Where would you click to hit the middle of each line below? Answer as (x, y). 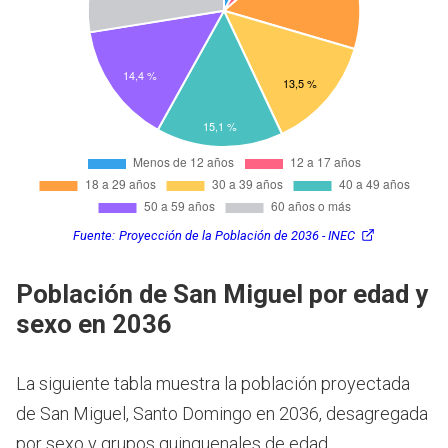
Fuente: (94, 236)
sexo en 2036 (94, 323)
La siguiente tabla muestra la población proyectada (213, 383)
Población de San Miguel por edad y (222, 293)
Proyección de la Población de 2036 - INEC (237, 236)
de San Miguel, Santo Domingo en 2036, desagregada (222, 413)
